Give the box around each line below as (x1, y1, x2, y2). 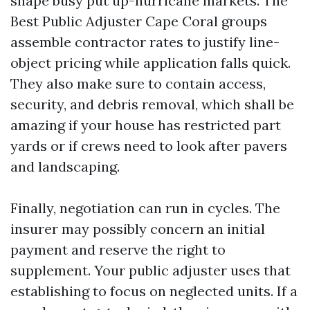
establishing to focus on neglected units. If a (10, 282, 298, 300)
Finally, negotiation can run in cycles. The (10, 199, 280, 217)
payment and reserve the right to (10, 241, 226, 258)
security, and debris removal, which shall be (10, 95, 294, 113)
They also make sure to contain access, (10, 75, 266, 92)
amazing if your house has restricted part (10, 116, 281, 134)
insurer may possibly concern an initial (10, 220, 265, 237)
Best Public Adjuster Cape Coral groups (10, 12, 267, 30)
